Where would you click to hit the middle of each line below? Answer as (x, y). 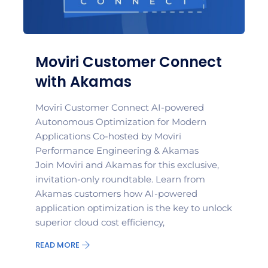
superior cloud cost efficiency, (100, 223)
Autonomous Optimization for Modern (121, 122)
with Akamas (83, 82)
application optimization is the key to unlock (134, 208)
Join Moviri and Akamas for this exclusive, (127, 165)
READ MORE (58, 245)
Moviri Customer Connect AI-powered (120, 108)
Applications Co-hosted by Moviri (108, 136)
